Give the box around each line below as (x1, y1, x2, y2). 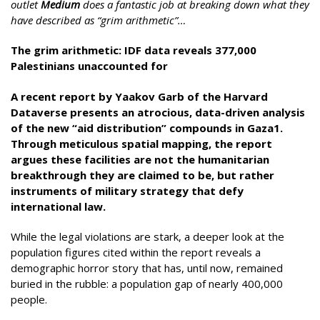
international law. (11, 199, 106, 214)
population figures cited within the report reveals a (11, 245, 261, 259)
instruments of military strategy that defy (11, 183, 244, 198)
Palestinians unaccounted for (11, 59, 168, 73)
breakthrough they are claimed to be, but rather (11, 167, 274, 182)
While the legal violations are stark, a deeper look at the (11, 229, 284, 244)
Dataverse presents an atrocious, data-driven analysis (11, 104, 305, 119)
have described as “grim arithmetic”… (11, 12, 186, 27)
